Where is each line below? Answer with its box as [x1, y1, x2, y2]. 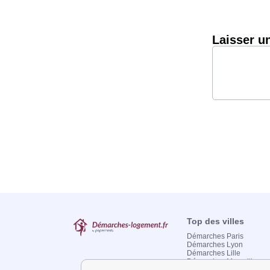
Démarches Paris [187, 232, 244, 240]
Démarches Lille [187, 249, 241, 257]
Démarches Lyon [187, 240, 243, 249]
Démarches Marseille [187, 257, 257, 266]
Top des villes [187, 216, 245, 226]
